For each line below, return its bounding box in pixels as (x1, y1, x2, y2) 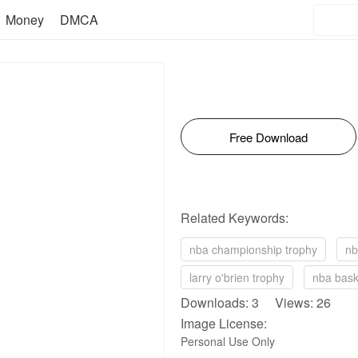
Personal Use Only (181, 333, 275, 349)
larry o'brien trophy (189, 269, 284, 285)
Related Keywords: (181, 209, 288, 227)
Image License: (181, 314, 267, 332)
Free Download (229, 129, 308, 145)
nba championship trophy (189, 241, 317, 257)
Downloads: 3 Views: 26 (181, 293, 331, 312)
